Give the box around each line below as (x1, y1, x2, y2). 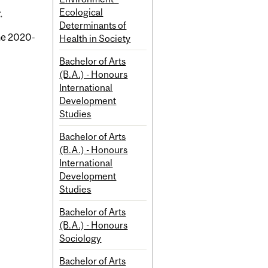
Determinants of (59, 20, 127, 31)
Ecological (59, 7, 103, 18)
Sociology (59, 232, 102, 243)
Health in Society (59, 33, 131, 44)
